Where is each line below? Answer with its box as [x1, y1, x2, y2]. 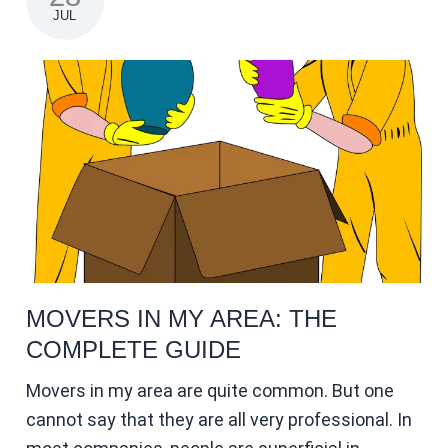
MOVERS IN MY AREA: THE [25, 304, 337, 332]
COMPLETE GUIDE [25, 335, 241, 363]
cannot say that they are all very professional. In [25, 408, 412, 430]
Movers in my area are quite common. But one [25, 379, 394, 401]
